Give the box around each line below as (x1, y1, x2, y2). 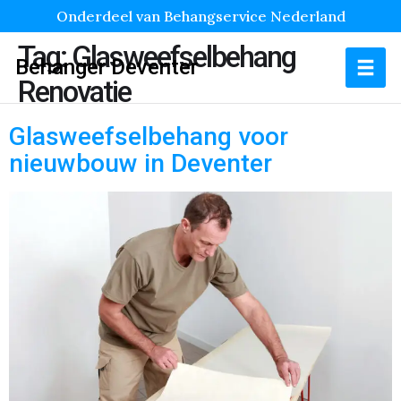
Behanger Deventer (15, 54, 198, 80)
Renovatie (18, 74, 131, 109)
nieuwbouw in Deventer (9, 149, 272, 178)
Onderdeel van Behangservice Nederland (55, 7, 346, 25)
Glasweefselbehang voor (9, 122, 288, 151)
